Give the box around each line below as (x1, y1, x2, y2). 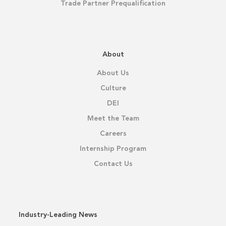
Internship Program (80, 145, 146, 153)
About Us (97, 70, 129, 77)
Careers (99, 130, 127, 138)
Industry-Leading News (19, 211, 98, 219)
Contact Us (93, 160, 133, 168)
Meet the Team (87, 115, 139, 123)
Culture (100, 85, 126, 92)
